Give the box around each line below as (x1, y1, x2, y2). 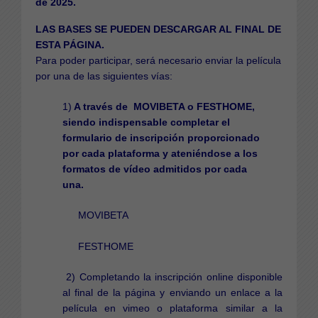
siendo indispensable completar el (62, 116, 230, 128)
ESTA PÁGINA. (35, 38, 104, 50)
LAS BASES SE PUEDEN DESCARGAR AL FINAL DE (35, 23, 281, 35)
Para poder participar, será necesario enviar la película (35, 54, 281, 66)
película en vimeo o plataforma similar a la (62, 302, 283, 314)
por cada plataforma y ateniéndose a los (62, 147, 258, 159)
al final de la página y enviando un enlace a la (62, 286, 283, 298)
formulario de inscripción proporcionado (62, 131, 260, 143)
